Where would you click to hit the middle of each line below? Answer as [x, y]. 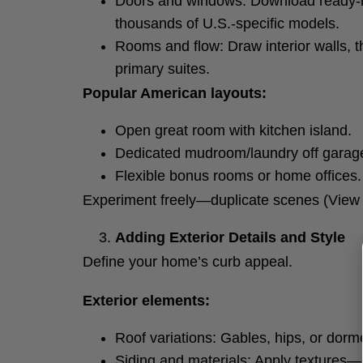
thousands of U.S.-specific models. [227, 23]
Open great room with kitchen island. [233, 130]
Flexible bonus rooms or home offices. [238, 176]
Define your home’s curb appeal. [188, 262]
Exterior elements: [146, 301]
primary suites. [162, 69]
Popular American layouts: [175, 93]
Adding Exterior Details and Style [230, 237]
